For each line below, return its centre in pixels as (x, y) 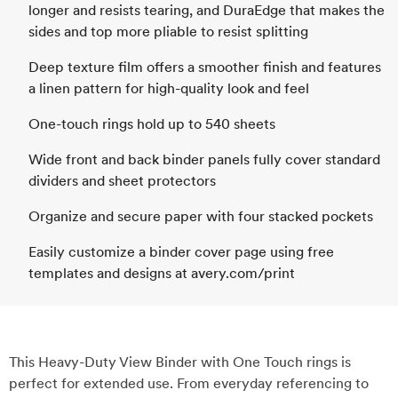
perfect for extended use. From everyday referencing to (189, 383)
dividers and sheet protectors (122, 181)
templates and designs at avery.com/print (162, 273)
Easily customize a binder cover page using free (181, 252)
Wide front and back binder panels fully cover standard (204, 159)
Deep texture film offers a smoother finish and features (205, 67)
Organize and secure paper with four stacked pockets (201, 216)
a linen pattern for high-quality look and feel (169, 88)
